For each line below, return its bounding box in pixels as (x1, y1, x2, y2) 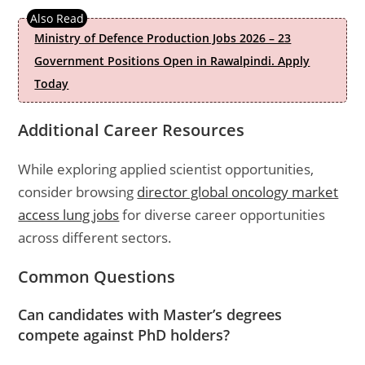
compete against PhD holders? (18, 325, 231, 345)
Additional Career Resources (18, 119, 245, 141)
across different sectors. (18, 228, 173, 247)
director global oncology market (137, 182, 339, 201)
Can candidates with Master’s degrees (18, 305, 283, 324)
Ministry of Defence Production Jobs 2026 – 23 (34, 30, 292, 46)
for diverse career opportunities (119, 205, 326, 224)
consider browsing (18, 182, 138, 201)
